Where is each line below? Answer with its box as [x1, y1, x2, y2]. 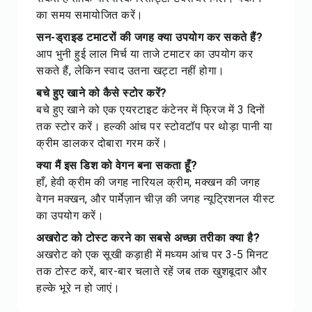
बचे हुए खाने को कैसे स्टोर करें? [36, 86, 167, 100]
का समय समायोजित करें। [36, 8, 143, 22]
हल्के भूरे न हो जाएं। [36, 281, 120, 295]
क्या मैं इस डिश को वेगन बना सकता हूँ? [36, 159, 197, 172]
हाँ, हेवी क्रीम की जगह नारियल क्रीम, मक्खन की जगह [36, 175, 260, 189]
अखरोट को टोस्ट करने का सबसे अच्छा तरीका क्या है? [36, 231, 260, 244]
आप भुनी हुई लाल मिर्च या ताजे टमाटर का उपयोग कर [36, 47, 253, 61]
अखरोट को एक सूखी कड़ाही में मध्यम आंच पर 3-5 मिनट [36, 248, 269, 261]
